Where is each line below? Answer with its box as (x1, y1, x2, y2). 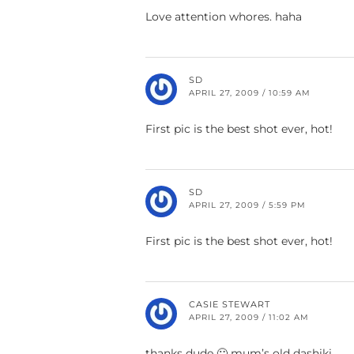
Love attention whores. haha (145, 9, 302, 24)
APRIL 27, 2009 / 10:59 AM (189, 88, 311, 99)
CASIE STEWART (189, 299, 270, 311)
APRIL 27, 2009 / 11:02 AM (189, 312, 309, 323)
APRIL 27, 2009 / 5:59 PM (189, 200, 306, 211)
